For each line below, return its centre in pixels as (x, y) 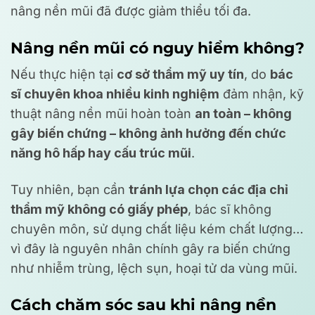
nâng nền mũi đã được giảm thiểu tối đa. (131, 11)
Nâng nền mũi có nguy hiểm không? (157, 47)
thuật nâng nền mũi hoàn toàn (103, 114)
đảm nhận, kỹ (262, 94)
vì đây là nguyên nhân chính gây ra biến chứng (150, 248)
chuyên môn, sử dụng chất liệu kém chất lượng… (157, 229)
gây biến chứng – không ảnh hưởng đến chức (148, 134)
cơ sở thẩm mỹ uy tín (180, 75)
